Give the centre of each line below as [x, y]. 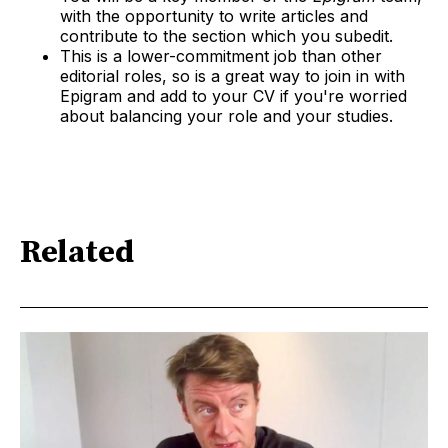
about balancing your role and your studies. [226, 116]
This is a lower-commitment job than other [221, 56]
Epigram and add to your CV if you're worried [233, 96]
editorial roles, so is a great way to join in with [232, 76]
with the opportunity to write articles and [214, 16]
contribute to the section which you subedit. [226, 36]
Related [77, 252]
